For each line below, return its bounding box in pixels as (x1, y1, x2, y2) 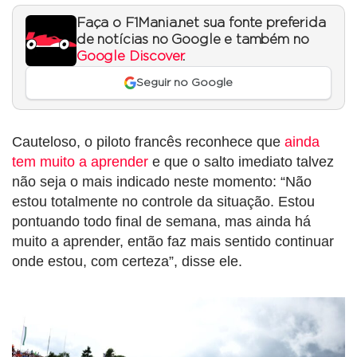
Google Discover (76, 49, 183, 63)
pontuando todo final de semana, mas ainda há (12, 214, 311, 230)
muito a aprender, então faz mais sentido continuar (12, 233, 334, 250)
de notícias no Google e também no (76, 33, 309, 46)
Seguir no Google (136, 77, 233, 89)
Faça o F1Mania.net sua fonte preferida (76, 16, 326, 29)
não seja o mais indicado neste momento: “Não (12, 174, 312, 190)
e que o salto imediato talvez (148, 154, 334, 171)
